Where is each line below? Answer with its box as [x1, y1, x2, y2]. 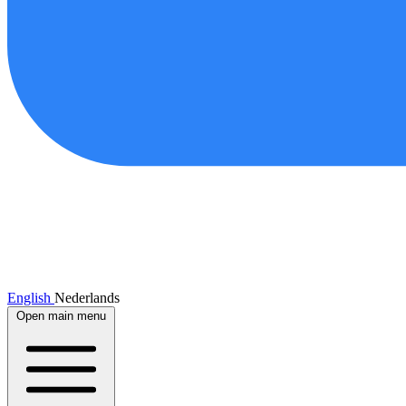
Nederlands [54, 290, 120, 306]
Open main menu [16, 309, 106, 324]
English [7, 290, 54, 306]
